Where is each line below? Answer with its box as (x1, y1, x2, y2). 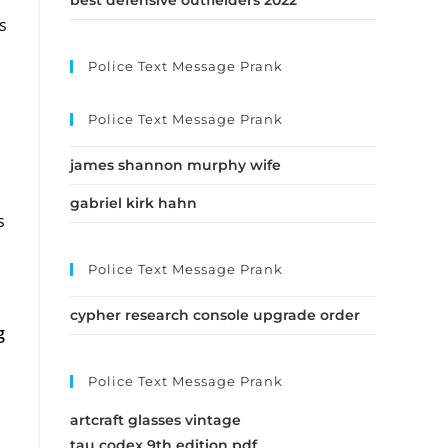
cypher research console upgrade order (70, 306, 360, 324)
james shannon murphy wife (70, 156, 281, 174)
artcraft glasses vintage (70, 411, 241, 429)
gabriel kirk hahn (70, 194, 197, 212)
